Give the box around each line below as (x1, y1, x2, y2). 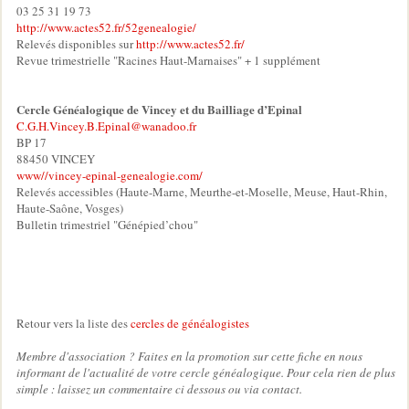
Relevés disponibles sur (16, 35, 136, 52)
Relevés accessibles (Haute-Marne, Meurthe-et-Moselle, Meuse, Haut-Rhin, (16, 183, 387, 200)
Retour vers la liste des (16, 314, 131, 331)
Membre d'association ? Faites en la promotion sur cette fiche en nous (16, 347, 362, 364)
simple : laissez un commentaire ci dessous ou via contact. (16, 380, 302, 397)
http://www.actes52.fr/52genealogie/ (16, 18, 196, 36)
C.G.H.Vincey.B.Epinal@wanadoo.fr (16, 117, 196, 134)
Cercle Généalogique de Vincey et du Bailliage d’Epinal (16, 100, 302, 118)
